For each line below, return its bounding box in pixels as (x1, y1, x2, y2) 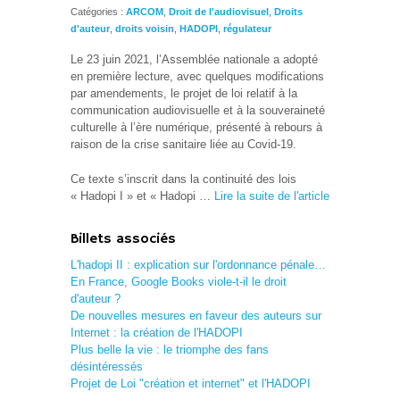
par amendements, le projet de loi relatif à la (71, 87, 297, 100)
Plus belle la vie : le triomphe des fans (71, 343, 269, 356)
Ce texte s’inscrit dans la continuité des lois (71, 172, 296, 186)
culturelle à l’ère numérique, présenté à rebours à (71, 121, 322, 134)
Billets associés (71, 230, 176, 248)
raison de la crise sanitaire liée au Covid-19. (71, 137, 296, 151)
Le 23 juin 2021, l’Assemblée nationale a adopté (71, 53, 318, 66)
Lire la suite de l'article (214, 189, 329, 203)
